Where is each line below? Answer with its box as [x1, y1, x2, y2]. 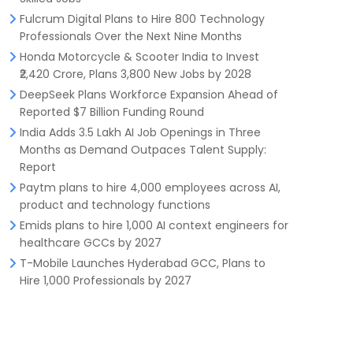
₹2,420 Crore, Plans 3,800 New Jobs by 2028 [20, 66, 251, 82]
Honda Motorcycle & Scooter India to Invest [20, 49, 259, 65]
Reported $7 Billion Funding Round [20, 104, 204, 120]
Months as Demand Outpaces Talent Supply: [20, 142, 266, 158]
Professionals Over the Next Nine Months [20, 28, 242, 44]
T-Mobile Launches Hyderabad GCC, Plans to [20, 255, 266, 271]
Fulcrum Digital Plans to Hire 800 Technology [20, 11, 265, 27]
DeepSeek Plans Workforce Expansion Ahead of [20, 87, 278, 102]
